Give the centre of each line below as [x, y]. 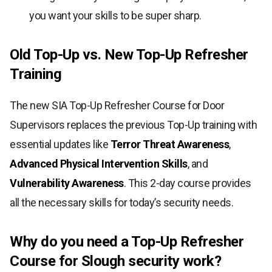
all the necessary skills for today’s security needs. [121, 203]
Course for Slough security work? [115, 261]
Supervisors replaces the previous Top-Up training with [133, 125]
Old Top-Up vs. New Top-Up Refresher [129, 55]
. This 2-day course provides [187, 183]
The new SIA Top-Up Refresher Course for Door [117, 106]
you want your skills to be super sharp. [115, 16]
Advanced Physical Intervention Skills [99, 164]
